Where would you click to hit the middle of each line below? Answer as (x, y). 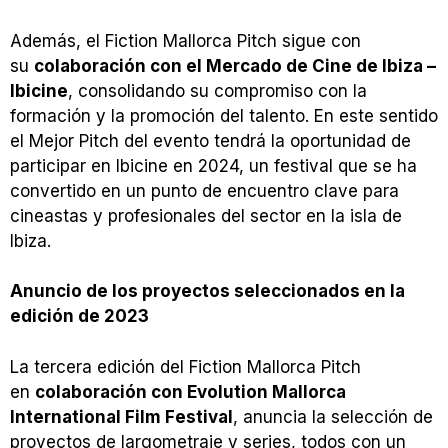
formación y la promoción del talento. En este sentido (224, 115)
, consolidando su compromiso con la (217, 90)
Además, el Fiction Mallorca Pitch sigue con (185, 40)
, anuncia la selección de (333, 416)
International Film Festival (121, 416)
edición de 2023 (79, 316)
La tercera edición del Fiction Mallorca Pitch (185, 366)
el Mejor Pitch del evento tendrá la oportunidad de (210, 140)
